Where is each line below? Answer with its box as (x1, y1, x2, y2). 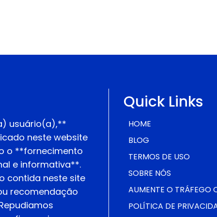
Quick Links (124, 92, 203, 112)
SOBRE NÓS (128, 168, 171, 179)
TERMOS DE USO (128, 151, 190, 162)
